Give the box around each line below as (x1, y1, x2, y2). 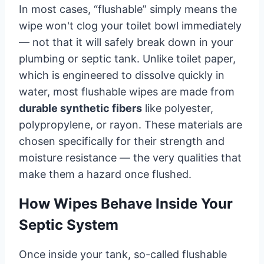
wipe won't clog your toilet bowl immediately (19, 19, 242, 32)
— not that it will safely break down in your (19, 35, 233, 48)
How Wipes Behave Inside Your (19, 194, 233, 212)
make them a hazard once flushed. (19, 167, 192, 180)
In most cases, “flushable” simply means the (19, 2, 237, 15)
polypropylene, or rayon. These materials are (19, 118, 242, 131)
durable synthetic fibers (19, 101, 142, 114)
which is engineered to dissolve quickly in (19, 68, 225, 81)
